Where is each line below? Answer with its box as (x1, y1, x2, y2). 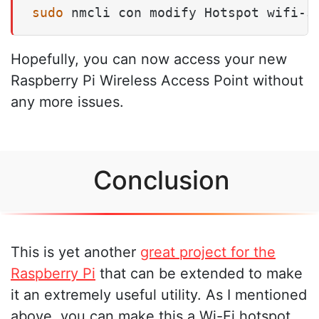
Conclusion (93, 164, 230, 197)
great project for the (140, 243, 276, 261)
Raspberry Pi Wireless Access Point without (11, 72, 303, 90)
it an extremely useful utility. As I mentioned (11, 286, 307, 303)
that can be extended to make (95, 264, 303, 282)
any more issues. (11, 93, 124, 111)
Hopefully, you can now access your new (11, 51, 287, 68)
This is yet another (11, 243, 140, 261)
